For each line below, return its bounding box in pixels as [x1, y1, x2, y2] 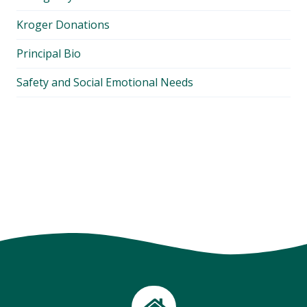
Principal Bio [16, 46, 81, 62]
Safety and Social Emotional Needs [16, 75, 193, 90]
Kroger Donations [16, 17, 110, 33]
